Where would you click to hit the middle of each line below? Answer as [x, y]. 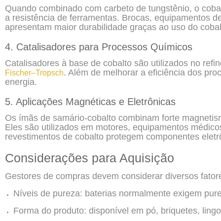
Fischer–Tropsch [34, 73]
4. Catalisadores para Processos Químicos [99, 47]
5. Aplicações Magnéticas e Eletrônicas [90, 101]
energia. [21, 82]
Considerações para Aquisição [90, 158]
